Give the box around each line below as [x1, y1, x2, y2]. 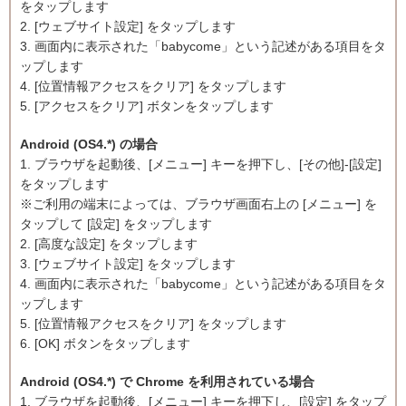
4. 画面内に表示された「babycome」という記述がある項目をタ [20, 276, 386, 291]
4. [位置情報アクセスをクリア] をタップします [20, 79, 286, 93]
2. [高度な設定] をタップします [20, 237, 198, 251]
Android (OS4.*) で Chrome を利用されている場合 [20, 374, 314, 389]
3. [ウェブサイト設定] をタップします [20, 256, 236, 271]
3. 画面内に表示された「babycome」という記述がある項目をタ [20, 39, 386, 53]
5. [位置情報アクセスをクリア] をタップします [20, 316, 286, 331]
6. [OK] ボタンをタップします [20, 336, 190, 351]
